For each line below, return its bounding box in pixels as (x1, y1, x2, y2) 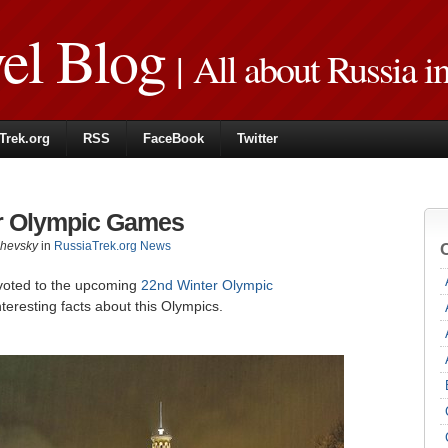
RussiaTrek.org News (54, 239, 171, 253)
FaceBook (143, 131, 204, 146)
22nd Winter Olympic (141, 277, 273, 293)
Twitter (237, 131, 278, 146)
